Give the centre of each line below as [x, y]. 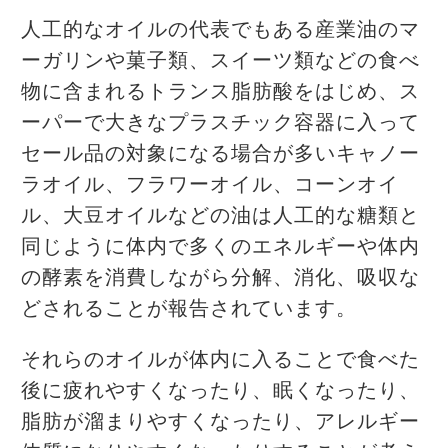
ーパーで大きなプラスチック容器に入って [220, 123]
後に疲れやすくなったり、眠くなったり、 [220, 390]
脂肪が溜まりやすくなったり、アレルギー [220, 421]
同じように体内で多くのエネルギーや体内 [220, 247]
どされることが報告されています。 [189, 309]
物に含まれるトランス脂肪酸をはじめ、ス [220, 92]
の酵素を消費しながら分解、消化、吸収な [220, 278]
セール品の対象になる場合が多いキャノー [220, 154]
